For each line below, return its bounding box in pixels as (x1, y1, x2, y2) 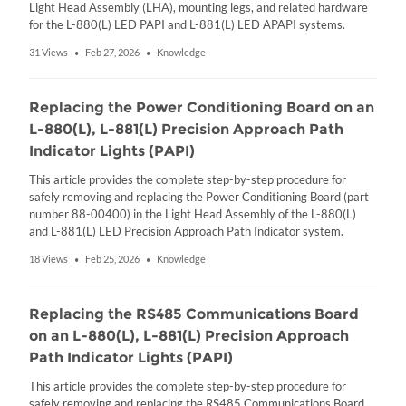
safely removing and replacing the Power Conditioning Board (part (29, 189, 369, 204)
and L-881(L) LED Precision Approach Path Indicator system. (29, 224, 343, 238)
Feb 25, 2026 (85, 254, 140, 265)
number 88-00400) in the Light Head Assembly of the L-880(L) (29, 207, 356, 221)
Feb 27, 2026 (85, 47, 140, 58)
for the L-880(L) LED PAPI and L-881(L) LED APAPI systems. (29, 17, 345, 32)
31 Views (29, 47, 68, 58)
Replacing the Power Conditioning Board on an (29, 99, 374, 116)
